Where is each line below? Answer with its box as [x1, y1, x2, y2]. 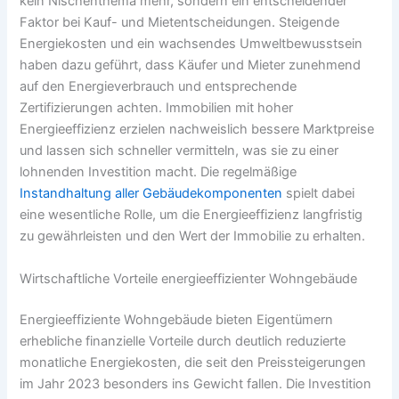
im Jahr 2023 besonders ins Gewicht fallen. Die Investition [20, 375, 372, 392]
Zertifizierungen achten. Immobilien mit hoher [20, 100, 294, 117]
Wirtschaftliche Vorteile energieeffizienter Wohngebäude [20, 270, 358, 287]
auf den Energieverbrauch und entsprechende [20, 78, 297, 95]
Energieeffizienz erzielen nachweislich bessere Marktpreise [20, 121, 375, 138]
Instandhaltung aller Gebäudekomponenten [20, 185, 283, 202]
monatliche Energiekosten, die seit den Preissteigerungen [20, 354, 367, 370]
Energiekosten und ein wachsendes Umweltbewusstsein [20, 36, 363, 53]
